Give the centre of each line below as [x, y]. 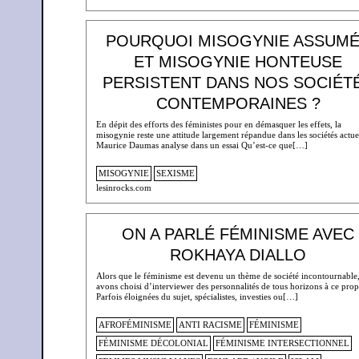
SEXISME [175, 173]
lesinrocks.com [123, 188]
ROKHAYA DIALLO [238, 255]
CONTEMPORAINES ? [238, 104]
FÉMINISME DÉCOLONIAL [153, 343]
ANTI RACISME [210, 325]
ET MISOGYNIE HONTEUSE [238, 62]
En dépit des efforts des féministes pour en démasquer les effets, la [218, 124]
